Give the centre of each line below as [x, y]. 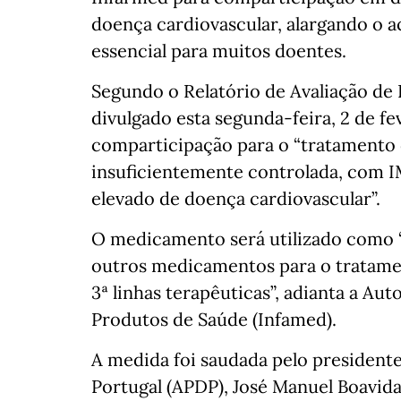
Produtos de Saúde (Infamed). [214, 320]
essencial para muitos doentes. [219, 51]
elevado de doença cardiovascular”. [236, 199]
